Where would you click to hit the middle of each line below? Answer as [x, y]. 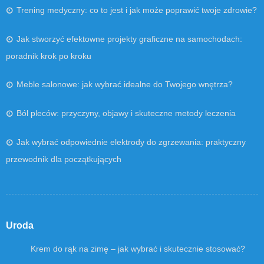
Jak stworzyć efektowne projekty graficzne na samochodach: [129, 39]
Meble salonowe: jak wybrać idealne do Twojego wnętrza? [125, 84]
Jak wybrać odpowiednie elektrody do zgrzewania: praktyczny [131, 142]
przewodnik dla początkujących [64, 159]
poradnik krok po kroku [49, 56]
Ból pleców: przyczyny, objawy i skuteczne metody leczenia [126, 113]
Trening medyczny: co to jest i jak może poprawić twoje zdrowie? [137, 10]
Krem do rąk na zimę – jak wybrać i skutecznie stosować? [138, 248]
